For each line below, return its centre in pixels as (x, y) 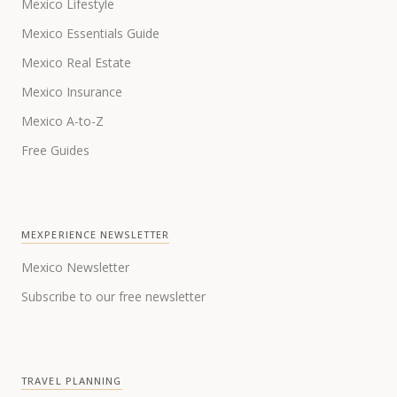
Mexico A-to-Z (62, 121)
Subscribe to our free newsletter (113, 297)
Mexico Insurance (72, 92)
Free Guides (55, 151)
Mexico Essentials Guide (90, 34)
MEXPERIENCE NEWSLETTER (96, 235)
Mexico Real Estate (76, 63)
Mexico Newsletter (75, 268)
